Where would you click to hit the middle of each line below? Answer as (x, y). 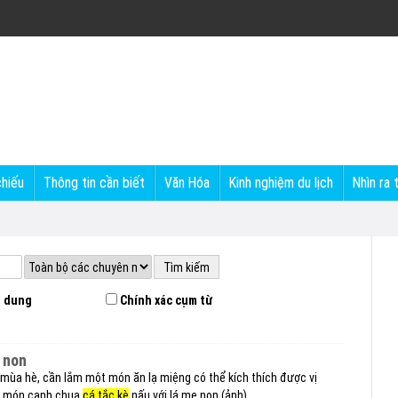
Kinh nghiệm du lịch (281, 183)
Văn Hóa (187, 183)
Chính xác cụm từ (165, 300)
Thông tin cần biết (94, 183)
